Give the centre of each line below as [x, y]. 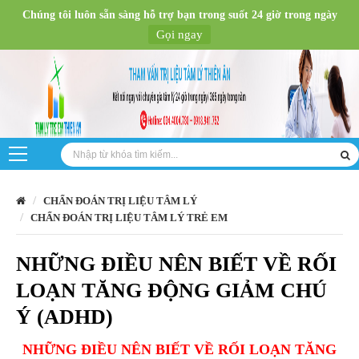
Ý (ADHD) [65, 317]
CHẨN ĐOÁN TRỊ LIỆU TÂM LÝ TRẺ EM [129, 218]
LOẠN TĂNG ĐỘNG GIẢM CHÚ [171, 290]
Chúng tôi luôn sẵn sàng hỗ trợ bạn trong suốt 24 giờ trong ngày [179, 15]
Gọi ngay [179, 34]
